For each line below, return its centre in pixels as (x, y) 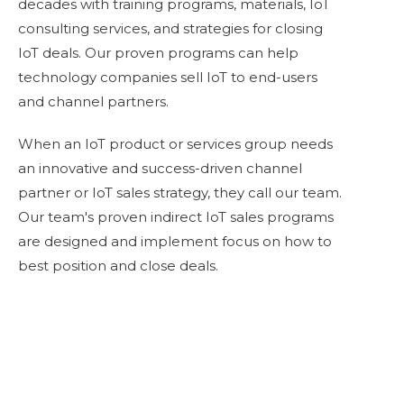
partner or (55, 193)
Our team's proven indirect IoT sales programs (176, 217)
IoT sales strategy (150, 193)
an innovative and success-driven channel (160, 168)
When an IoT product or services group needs (175, 144)
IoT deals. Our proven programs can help (158, 53)
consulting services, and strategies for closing (170, 28)
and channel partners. (93, 101)
